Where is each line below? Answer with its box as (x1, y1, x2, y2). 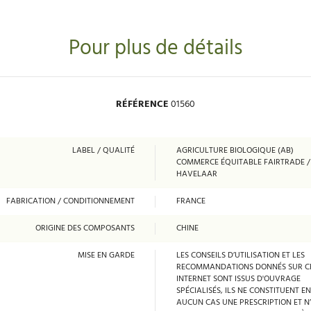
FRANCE (176, 194, 205, 208)
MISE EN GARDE (78, 248, 135, 262)
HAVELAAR (176, 167, 217, 181)
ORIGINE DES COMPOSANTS (35, 221, 135, 235)
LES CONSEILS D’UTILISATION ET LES (176, 248, 305, 262)
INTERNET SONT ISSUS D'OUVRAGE (176, 271, 301, 286)
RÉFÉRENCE (116, 96, 169, 112)
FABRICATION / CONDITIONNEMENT (6, 194, 135, 208)
